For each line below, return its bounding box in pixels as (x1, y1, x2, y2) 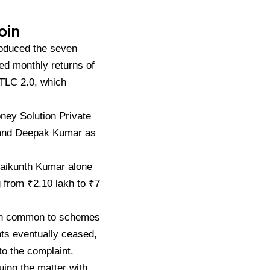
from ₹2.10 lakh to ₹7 (4, 177, 100, 189)
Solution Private (20, 110, 91, 122)
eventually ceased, (13, 228, 97, 240)
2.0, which (20, 76, 66, 88)
